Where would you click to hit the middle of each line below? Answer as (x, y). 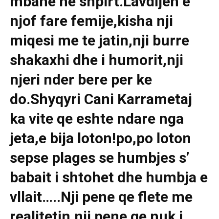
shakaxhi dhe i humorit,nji (97, 60)
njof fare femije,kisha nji (91, 21)
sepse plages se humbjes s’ (99, 158)
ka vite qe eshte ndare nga (97, 119)
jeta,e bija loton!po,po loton (100, 138)
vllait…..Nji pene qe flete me (101, 197)
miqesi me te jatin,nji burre (99, 41)
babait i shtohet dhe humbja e (109, 177)
